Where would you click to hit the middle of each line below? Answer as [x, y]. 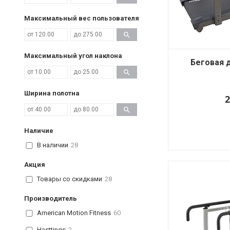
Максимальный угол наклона [73, 55]
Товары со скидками [70, 179]
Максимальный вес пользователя [82, 18]
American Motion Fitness [74, 213]
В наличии [53, 145]
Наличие [39, 130]
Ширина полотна [52, 93]
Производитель [51, 198]
